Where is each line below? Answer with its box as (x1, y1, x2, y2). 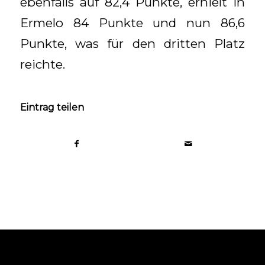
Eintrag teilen (20, 102, 84, 114)
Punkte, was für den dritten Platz (20, 35, 245, 51)
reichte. (20, 56, 65, 72)
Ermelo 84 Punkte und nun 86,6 (20, 15, 245, 30)
